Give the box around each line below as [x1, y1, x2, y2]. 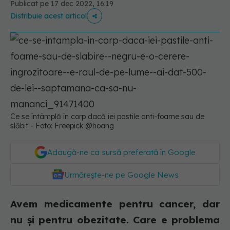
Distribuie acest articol [10, 11, 87, 21]
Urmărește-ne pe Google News [64, 170, 179, 180]
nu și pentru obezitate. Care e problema [10, 214, 220, 226]
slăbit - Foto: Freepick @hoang [10, 121, 114, 130]
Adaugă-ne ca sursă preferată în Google [47, 147, 196, 157]
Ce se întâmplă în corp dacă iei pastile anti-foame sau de [10, 112, 204, 121]
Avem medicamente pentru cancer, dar [10, 198, 220, 210]
